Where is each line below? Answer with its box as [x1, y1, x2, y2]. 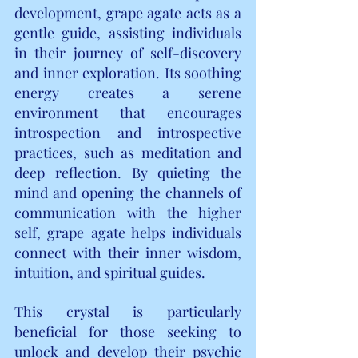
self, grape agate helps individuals [14, 222, 241, 242]
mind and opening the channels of [14, 182, 241, 202]
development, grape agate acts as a [14, 2, 241, 22]
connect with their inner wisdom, [14, 242, 241, 262]
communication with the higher [14, 202, 241, 222]
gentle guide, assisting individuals [14, 22, 241, 42]
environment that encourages [14, 102, 241, 122]
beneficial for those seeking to [14, 321, 241, 341]
